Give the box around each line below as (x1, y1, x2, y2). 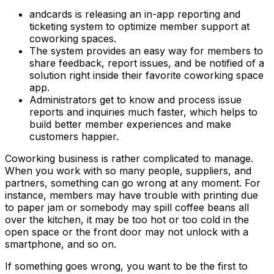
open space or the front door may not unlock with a (5, 226, 248, 239)
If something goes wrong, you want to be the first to (5, 260, 248, 273)
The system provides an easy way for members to (29, 45, 263, 57)
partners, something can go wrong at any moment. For (5, 177, 261, 190)
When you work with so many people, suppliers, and (5, 165, 251, 177)
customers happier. (29, 130, 119, 143)
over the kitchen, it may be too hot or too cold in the (5, 213, 249, 226)
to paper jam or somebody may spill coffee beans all (5, 201, 249, 214)
